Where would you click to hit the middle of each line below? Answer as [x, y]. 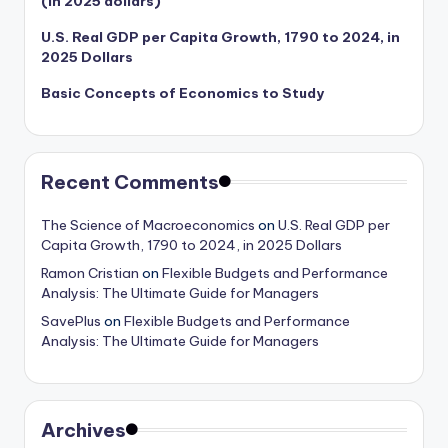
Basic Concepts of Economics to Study [182, 92]
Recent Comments [130, 181]
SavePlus [71, 320]
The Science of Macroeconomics [148, 224]
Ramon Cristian [90, 272]
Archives [83, 429]
